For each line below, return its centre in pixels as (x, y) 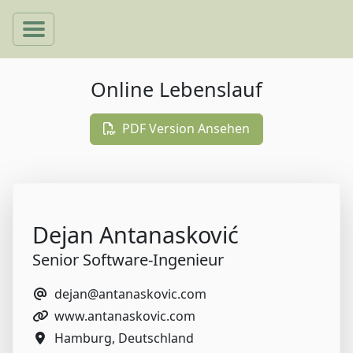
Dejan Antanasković (136, 234)
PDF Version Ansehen (186, 128)
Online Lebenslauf (176, 89)
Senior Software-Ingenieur (128, 260)
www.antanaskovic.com (125, 316)
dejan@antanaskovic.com (130, 294)
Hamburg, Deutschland (124, 338)
